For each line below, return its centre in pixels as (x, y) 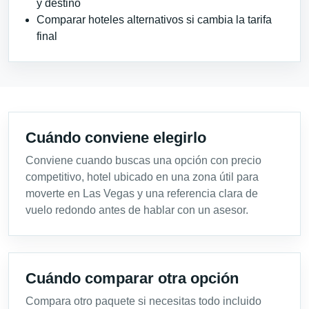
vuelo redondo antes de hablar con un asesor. (137, 210)
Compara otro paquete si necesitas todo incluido (143, 301)
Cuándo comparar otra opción (132, 278)
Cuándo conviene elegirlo (116, 138)
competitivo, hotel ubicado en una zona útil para (142, 177)
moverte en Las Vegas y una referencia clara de (142, 193)
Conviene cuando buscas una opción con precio (143, 160)
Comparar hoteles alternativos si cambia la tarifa (154, 20)
